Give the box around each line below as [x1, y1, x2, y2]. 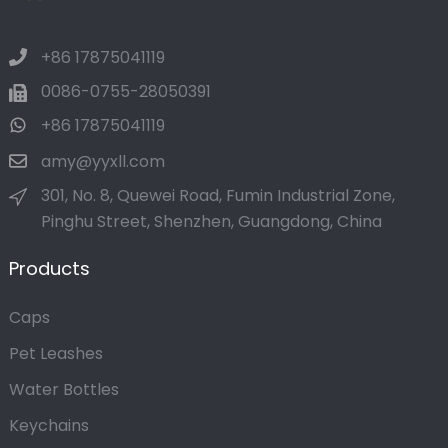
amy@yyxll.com [40, 150, 165, 174]
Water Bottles [8, 378, 119, 402]
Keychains [8, 414, 89, 438]
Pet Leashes [8, 342, 103, 366]
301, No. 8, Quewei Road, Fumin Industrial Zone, [40, 184, 395, 208]
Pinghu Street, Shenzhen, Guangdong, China [40, 210, 382, 234]
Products [8, 256, 90, 282]
